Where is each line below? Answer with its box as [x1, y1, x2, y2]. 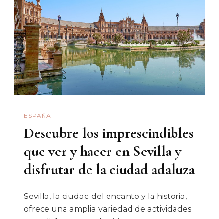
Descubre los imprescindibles [24, 124, 194, 143]
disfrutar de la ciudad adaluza [24, 160, 195, 179]
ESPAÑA [24, 111, 51, 119]
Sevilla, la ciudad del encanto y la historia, [24, 192, 187, 201]
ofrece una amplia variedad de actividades [24, 204, 191, 214]
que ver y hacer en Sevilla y [24, 142, 181, 161]
